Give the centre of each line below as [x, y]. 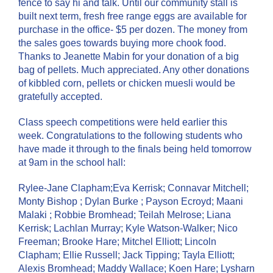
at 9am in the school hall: [72, 162]
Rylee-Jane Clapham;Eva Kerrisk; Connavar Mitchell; [133, 188]
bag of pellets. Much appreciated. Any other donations [134, 70]
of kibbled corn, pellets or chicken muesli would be [127, 83]
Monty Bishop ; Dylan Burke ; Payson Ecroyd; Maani [131, 201]
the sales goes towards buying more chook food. [122, 43]
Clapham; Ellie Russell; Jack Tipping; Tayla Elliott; [126, 255]
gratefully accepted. [60, 97]
